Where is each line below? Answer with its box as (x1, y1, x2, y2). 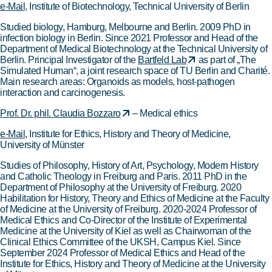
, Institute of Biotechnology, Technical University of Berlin (25, 1, 249, 12)
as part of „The (196, 55, 256, 66)
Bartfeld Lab (138, 55, 186, 66)
